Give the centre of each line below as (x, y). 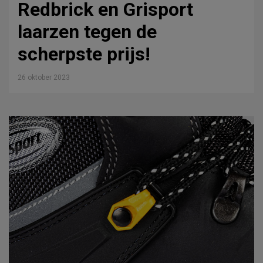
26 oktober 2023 (44, 78)
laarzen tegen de (87, 32)
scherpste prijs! (84, 54)
